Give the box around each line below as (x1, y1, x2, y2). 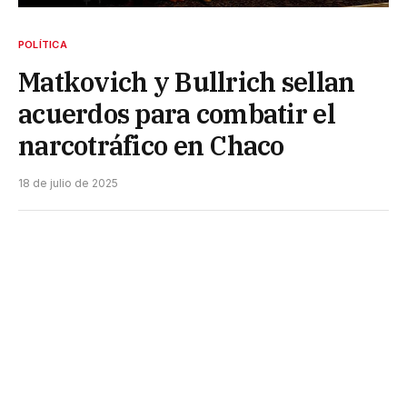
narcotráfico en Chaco (18, 127, 284, 163)
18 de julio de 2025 (18, 175, 118, 190)
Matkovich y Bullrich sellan (18, 64, 355, 99)
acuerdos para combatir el (18, 95, 335, 131)
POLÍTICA (18, 37, 67, 51)
